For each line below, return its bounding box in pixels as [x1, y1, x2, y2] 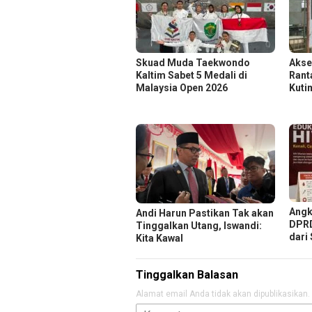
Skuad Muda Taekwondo [136, 57, 250, 69]
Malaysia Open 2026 [136, 82, 228, 94]
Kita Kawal [136, 232, 183, 244]
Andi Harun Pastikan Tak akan [136, 207, 274, 219]
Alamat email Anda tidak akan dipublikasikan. [136, 288, 310, 299]
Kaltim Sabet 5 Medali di [136, 70, 247, 81]
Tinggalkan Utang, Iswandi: [136, 219, 262, 231]
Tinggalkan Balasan [136, 267, 238, 281]
